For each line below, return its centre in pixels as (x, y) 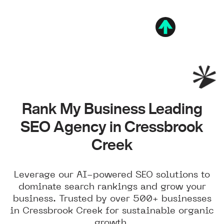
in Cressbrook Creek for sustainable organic (112, 210)
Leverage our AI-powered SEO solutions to (112, 174)
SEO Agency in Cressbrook (112, 126)
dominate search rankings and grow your (112, 186)
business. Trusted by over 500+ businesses (112, 198)
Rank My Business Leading (112, 108)
